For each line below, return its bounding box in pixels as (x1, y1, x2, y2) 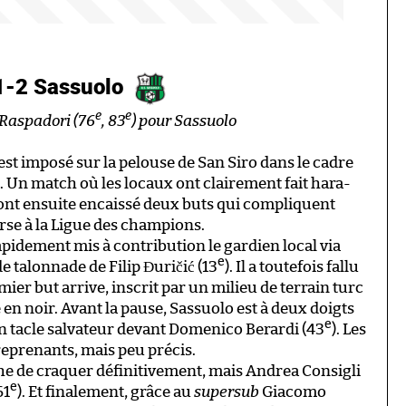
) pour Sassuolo (131, 112, 237, 129)
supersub (194, 383, 259, 400)
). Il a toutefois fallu (225, 258, 359, 275)
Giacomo (259, 383, 326, 400)
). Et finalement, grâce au (17, 383, 194, 400)
